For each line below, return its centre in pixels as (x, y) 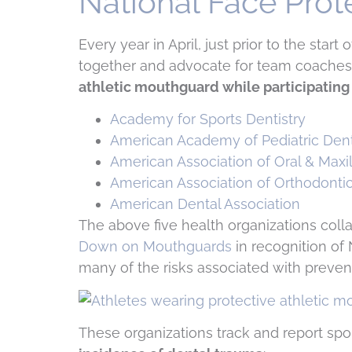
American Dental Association (205, 204)
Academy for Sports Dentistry (208, 119)
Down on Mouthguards (155, 247)
